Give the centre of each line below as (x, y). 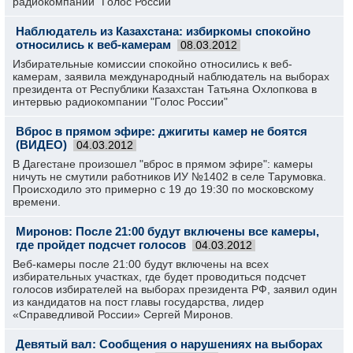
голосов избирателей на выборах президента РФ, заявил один (175, 289)
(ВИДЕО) (41, 145)
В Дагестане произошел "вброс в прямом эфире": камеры (163, 164)
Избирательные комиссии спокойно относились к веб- (152, 64)
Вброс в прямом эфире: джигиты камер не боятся (162, 131)
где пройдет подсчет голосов (101, 245)
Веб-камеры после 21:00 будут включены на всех (141, 264)
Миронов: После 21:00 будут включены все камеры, (167, 231)
